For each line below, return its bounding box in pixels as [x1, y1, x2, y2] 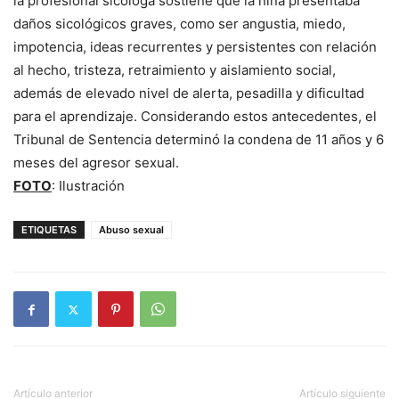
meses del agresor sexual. [13, 154, 179, 171]
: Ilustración [52, 177, 125, 194]
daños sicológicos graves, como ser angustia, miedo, [13, 15, 346, 32]
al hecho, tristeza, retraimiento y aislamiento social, [13, 61, 336, 78]
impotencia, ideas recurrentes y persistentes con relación [13, 38, 377, 55]
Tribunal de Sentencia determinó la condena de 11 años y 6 [13, 131, 384, 148]
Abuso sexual [99, 224, 164, 236]
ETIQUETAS [21, 224, 77, 236]
